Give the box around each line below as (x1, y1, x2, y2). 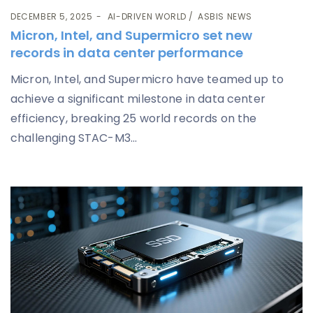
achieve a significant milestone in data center (10, 91, 265, 108)
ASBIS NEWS (198, 10, 253, 23)
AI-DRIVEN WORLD (107, 10, 187, 23)
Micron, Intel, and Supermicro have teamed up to (10, 71, 284, 88)
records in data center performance (10, 44, 243, 62)
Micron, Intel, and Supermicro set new (10, 27, 252, 45)
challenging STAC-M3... (10, 130, 138, 147)
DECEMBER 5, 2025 (10, 10, 93, 23)
